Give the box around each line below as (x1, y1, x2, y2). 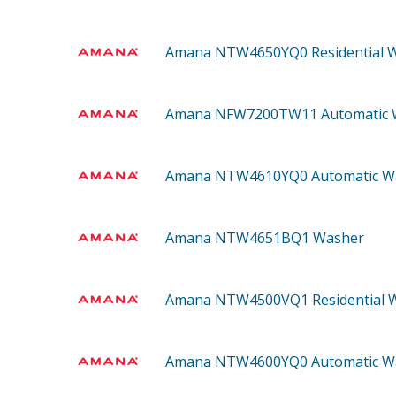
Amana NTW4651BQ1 (165, 227, 313, 247)
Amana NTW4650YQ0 (165, 42, 311, 62)
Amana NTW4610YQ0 (165, 165, 311, 186)
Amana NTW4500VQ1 (165, 289, 312, 309)
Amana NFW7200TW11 (165, 103, 321, 124)
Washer (313, 227, 364, 247)
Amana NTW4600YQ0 (165, 351, 311, 371)
